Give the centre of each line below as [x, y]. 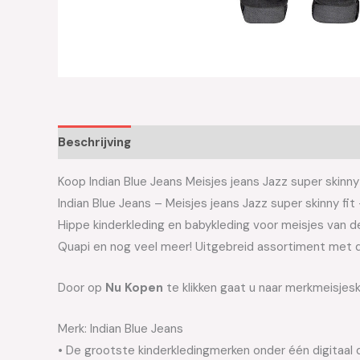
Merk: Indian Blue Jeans [121, 328]
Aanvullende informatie [217, 142]
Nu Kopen [134, 287]
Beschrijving [94, 142]
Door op [82, 287]
